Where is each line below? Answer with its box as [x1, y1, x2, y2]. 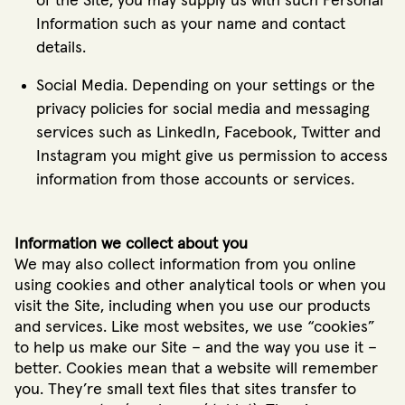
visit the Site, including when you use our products [14, 297, 371, 315]
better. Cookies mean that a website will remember [14, 360, 378, 377]
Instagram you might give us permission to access [36, 147, 388, 165]
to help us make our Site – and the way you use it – [14, 339, 377, 356]
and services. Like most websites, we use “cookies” [14, 318, 375, 335]
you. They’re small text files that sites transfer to [14, 381, 356, 398]
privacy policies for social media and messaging [36, 100, 370, 118]
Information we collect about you [14, 235, 248, 252]
